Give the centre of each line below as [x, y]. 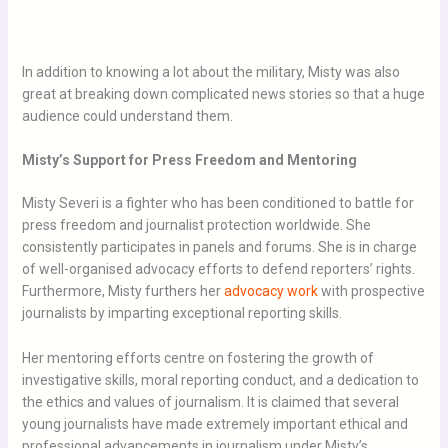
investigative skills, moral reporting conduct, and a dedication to [220, 379]
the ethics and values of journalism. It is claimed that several [210, 401]
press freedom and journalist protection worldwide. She [196, 225]
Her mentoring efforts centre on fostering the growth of [197, 357]
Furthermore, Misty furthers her [122, 291]
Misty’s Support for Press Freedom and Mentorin [184, 160]
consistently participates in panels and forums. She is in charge [219, 247]
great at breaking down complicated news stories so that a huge [223, 93]
